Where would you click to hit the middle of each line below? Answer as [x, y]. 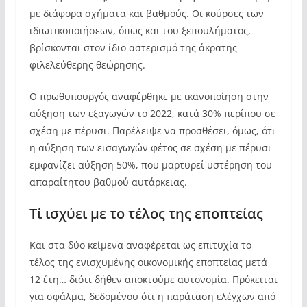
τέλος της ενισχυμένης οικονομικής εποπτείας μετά [148, 262]
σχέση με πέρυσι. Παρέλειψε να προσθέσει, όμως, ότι [152, 131]
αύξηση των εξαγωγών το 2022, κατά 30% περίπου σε [152, 113]
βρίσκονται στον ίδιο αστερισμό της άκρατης [133, 48]
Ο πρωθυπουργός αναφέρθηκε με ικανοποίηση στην [149, 96]
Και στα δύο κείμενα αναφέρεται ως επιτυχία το [140, 245]
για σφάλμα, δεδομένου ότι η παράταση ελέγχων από [152, 296]
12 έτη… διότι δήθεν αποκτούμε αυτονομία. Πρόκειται [153, 279]
